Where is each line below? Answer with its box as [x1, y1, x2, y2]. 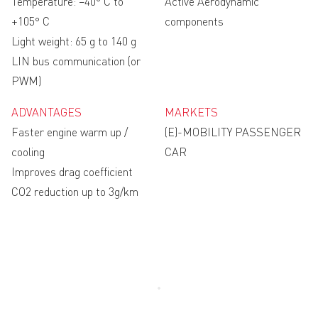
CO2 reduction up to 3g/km [11, 187, 138, 199]
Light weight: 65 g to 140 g [11, 36, 136, 48]
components [165, 16, 224, 28]
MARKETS [165, 107, 218, 119]
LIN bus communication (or [11, 56, 141, 68]
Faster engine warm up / [11, 127, 128, 139]
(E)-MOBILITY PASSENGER [165, 127, 301, 139]
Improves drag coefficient [11, 167, 133, 179]
